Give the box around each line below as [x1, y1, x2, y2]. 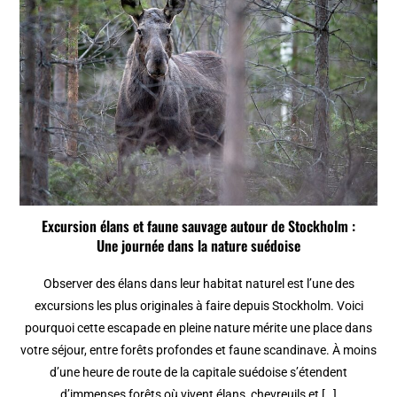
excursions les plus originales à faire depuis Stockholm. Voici [34, 298, 363, 313]
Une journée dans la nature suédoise [97, 234, 300, 256]
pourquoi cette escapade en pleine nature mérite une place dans [25, 320, 372, 335]
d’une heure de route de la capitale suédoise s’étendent [50, 364, 347, 379]
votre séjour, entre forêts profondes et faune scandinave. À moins [20, 342, 377, 357]
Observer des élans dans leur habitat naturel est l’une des [43, 276, 354, 291]
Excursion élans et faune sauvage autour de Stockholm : [42, 214, 355, 237]
